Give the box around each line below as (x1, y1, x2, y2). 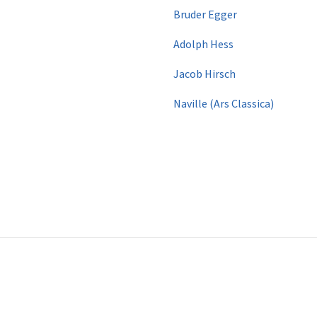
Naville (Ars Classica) (173, 96, 274, 110)
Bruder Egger (173, 6, 237, 21)
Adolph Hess (173, 36, 234, 51)
